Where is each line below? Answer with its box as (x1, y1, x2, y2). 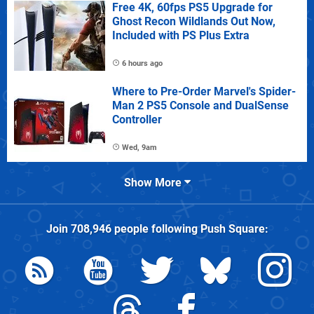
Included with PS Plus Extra (112, 29, 250, 43)
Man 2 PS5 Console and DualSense (112, 99, 289, 113)
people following (111, 222, 200, 236)
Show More (123, 176, 184, 190)
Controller (112, 113, 162, 127)
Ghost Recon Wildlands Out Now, (112, 15, 275, 29)
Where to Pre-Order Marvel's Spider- (112, 85, 296, 99)
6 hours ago (122, 59, 163, 69)
